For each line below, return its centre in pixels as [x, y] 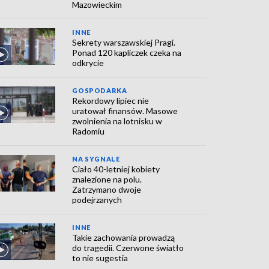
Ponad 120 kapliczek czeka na [127, 53]
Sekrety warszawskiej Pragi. [124, 43]
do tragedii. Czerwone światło [128, 248]
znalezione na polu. [107, 180]
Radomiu [89, 131]
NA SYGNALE [96, 159]
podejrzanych [97, 200]
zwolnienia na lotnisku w [117, 121]
